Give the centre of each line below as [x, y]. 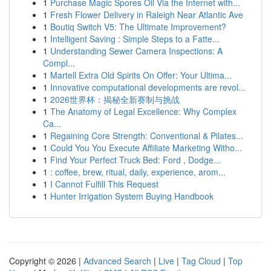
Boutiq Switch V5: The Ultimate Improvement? [138, 27]
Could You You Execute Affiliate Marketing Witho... [146, 148]
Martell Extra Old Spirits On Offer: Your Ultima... [141, 75]
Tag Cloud [201, 261]
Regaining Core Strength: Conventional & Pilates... [147, 135]
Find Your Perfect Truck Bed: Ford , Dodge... [135, 160]
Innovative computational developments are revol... [148, 87]
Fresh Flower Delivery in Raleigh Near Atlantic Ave [147, 15]
